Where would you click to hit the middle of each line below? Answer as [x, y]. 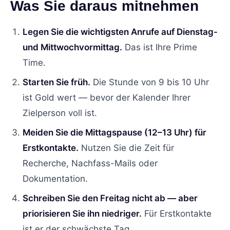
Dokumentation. [55, 178]
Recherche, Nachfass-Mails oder [90, 163]
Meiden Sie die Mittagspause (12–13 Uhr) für [114, 132]
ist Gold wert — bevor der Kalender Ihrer [107, 97]
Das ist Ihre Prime [160, 47]
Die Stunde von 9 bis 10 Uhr [150, 82]
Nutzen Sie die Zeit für [126, 148]
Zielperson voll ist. [60, 113]
